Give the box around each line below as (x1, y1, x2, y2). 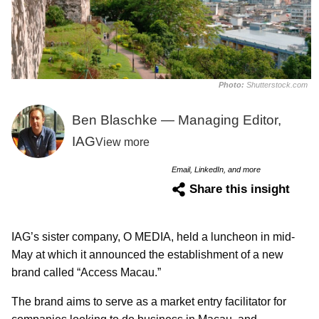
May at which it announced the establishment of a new (11, 248, 283, 261)
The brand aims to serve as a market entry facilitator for (11, 295, 286, 308)
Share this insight (189, 182, 290, 196)
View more (95, 136, 150, 149)
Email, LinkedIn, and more (172, 164, 261, 174)
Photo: (219, 80, 246, 90)
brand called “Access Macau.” (11, 266, 161, 278)
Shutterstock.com (246, 80, 308, 90)
